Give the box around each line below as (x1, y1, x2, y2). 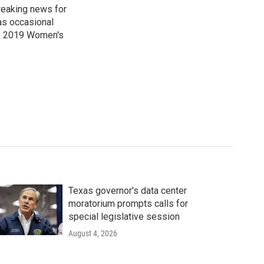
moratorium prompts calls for (68, 198, 188, 209)
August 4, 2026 (68, 229, 117, 238)
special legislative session (68, 211, 180, 222)
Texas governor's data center (68, 185, 187, 196)
